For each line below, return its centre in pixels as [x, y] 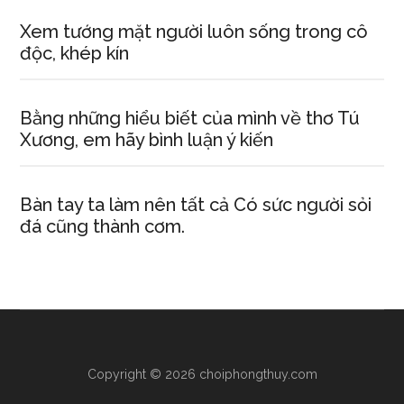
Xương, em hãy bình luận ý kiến [147, 140]
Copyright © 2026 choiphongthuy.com [202, 374]
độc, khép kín [75, 53]
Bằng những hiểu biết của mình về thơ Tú [190, 118]
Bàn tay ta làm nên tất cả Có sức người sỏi [196, 205]
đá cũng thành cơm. [103, 226]
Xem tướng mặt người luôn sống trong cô [194, 32]
